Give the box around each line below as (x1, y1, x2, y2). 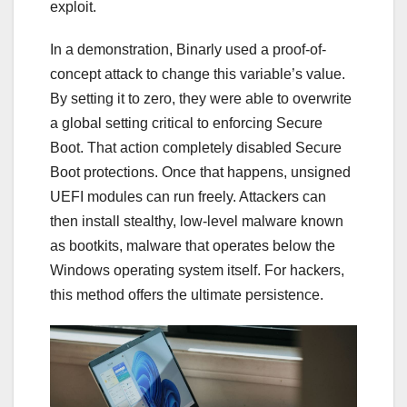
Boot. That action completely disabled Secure (50, 139, 342, 155)
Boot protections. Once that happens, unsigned (50, 164, 351, 180)
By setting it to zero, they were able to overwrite (50, 90, 352, 106)
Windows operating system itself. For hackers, (50, 262, 344, 278)
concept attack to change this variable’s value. (50, 65, 345, 82)
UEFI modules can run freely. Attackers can (50, 188, 326, 204)
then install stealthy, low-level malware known (50, 213, 343, 229)
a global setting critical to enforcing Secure (50, 114, 323, 131)
